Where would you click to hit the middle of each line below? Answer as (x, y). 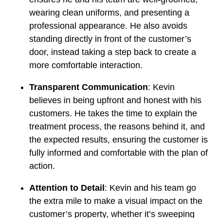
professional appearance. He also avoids (108, 26)
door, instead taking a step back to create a (113, 52)
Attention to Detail (67, 188)
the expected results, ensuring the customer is (118, 140)
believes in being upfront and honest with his (115, 100)
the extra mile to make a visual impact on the (116, 201)
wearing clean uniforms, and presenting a (109, 13)
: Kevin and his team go (150, 188)
